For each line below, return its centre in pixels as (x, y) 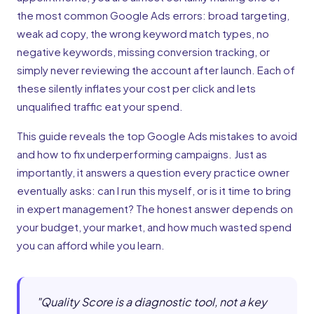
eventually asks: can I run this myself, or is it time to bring (154, 191)
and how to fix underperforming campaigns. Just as (142, 154)
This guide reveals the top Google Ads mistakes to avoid (157, 136)
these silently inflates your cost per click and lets (136, 88)
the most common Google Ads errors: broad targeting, (153, 15)
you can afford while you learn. (91, 245)
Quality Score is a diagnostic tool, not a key (154, 302)
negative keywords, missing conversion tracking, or (143, 52)
